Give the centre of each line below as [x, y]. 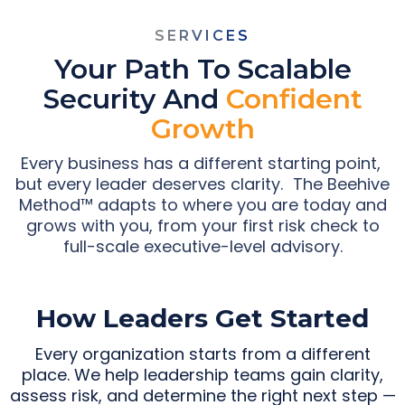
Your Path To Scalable [202, 70]
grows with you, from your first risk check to [202, 226]
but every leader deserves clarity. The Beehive [202, 184]
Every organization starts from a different [202, 354]
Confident [294, 99]
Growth [202, 129]
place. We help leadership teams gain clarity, [202, 375]
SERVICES [202, 36]
